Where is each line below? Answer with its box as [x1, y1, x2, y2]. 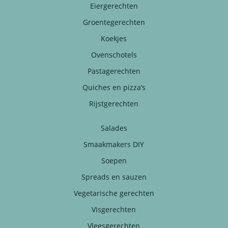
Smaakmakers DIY [83, 139, 145, 149]
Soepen [101, 155, 127, 165]
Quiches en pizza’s [82, 82, 146, 92]
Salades [100, 123, 127, 133]
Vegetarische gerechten [73, 188, 154, 198]
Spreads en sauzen [81, 172, 147, 182]
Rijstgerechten [89, 98, 139, 108]
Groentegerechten [82, 17, 145, 27]
